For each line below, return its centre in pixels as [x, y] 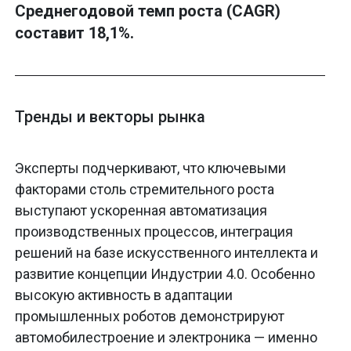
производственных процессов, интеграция [154, 232]
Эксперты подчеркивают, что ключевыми [150, 168]
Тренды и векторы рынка [110, 117]
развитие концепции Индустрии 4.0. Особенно [165, 274]
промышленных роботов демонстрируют [150, 317]
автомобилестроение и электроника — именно [166, 338]
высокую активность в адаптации [124, 295]
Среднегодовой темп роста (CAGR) [148, 11]
